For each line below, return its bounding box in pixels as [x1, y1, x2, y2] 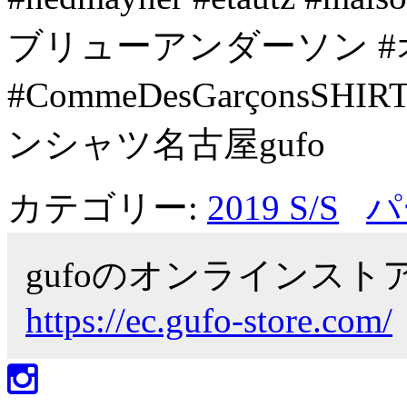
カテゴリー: [7, 187, 207, 227]
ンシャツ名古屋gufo [7, 124, 325, 164]
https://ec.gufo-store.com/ [25, 300, 392, 340]
